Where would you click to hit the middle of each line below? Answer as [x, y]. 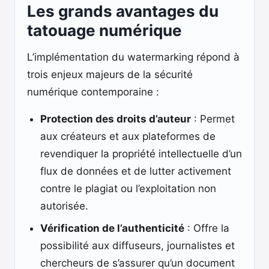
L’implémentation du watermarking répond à [133, 57]
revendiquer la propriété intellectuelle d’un [141, 154]
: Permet [213, 119]
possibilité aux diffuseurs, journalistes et [138, 246]
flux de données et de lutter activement [136, 171]
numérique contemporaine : [93, 92]
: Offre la [207, 228]
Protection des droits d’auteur [116, 119]
